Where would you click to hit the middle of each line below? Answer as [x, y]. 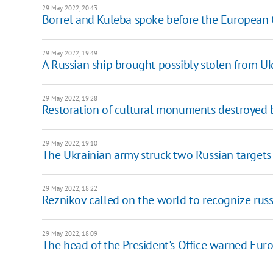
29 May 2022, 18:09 [69, 233]
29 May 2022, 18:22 [69, 188]
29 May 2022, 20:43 [69, 8]
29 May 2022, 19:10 [69, 143]
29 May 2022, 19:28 [69, 98]
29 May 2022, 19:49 [69, 53]
